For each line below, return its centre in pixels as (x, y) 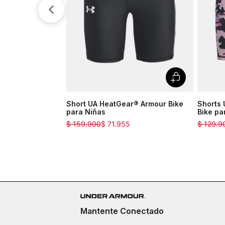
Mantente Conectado (122, 211)
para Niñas (86, 112)
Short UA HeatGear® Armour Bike (125, 104)
